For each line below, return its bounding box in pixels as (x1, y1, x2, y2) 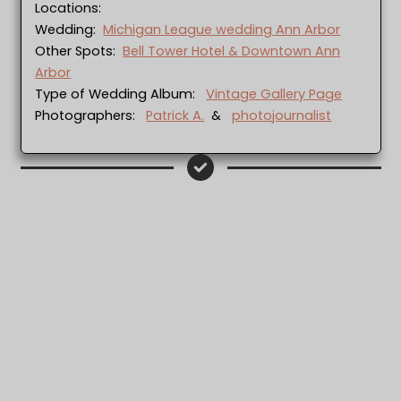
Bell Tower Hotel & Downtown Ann (123, 42, 341, 61)
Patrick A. (146, 107, 205, 125)
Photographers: (35, 107, 147, 125)
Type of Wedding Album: (35, 85, 207, 104)
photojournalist (232, 107, 332, 125)
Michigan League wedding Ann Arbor (103, 21, 341, 39)
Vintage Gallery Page (206, 85, 343, 104)
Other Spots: (35, 42, 124, 61)
